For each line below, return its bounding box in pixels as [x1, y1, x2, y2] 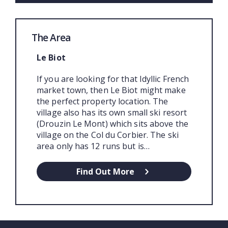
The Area [32, 31, 70, 44]
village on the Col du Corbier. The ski [37, 129, 179, 140]
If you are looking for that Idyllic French [37, 73, 189, 84]
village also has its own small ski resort [37, 106, 187, 118]
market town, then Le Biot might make [37, 84, 186, 96]
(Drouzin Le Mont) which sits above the [37, 118, 188, 129]
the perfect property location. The [37, 95, 168, 107]
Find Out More [76, 165, 134, 177]
